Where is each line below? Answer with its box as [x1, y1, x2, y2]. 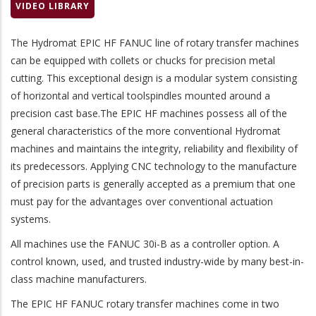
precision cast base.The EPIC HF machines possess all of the [11, 107, 287, 121]
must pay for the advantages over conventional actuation [11, 195, 273, 209]
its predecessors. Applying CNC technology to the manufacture [11, 159, 297, 174]
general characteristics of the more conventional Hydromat [11, 124, 281, 138]
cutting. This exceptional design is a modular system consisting [11, 71, 297, 85]
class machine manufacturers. [11, 272, 147, 286]
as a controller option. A [170, 237, 279, 251]
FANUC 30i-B [107, 237, 167, 251]
